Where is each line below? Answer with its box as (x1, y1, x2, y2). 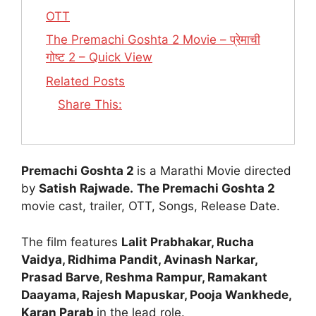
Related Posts (46, 73, 125, 88)
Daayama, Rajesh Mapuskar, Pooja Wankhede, (21, 287, 291, 302)
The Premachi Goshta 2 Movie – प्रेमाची (46, 32, 260, 47)
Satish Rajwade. (39, 181, 133, 196)
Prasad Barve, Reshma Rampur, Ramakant (21, 269, 267, 284)
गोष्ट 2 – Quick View (46, 50, 152, 65)
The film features (21, 234, 121, 249)
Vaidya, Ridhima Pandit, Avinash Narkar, (21, 252, 257, 267)
